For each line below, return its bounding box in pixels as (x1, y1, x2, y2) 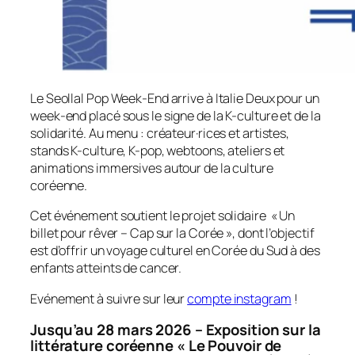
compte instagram (187, 289, 292, 307)
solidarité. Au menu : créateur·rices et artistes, (30, 124, 290, 143)
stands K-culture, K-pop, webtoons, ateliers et (30, 142, 285, 160)
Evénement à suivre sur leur (30, 289, 188, 307)
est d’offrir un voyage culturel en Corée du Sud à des (30, 242, 320, 260)
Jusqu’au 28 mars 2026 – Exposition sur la (30, 319, 321, 341)
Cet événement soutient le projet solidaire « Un (30, 207, 296, 225)
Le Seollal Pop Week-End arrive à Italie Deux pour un (30, 90, 319, 108)
